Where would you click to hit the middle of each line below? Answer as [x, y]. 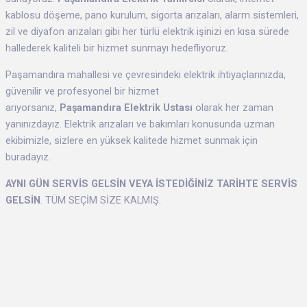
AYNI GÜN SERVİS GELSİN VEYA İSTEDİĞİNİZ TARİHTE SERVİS [151, 183]
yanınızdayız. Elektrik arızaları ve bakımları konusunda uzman [140, 124]
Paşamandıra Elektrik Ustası [126, 108]
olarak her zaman [233, 108]
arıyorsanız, [33, 108]
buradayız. [28, 157]
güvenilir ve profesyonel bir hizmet [82, 91]
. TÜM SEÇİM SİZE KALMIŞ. [101, 200]
